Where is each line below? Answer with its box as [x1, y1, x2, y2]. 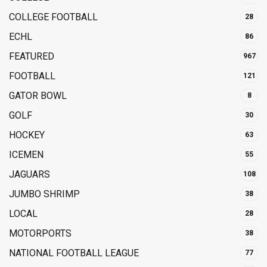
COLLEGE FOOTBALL [9, 11, 98, 23]
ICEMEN [9, 149, 44, 160]
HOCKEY [9, 129, 45, 141]
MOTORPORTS [9, 228, 72, 239]
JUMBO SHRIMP [9, 188, 80, 200]
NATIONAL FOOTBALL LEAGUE [9, 247, 139, 259]
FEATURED [9, 51, 54, 62]
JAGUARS [9, 169, 50, 180]
